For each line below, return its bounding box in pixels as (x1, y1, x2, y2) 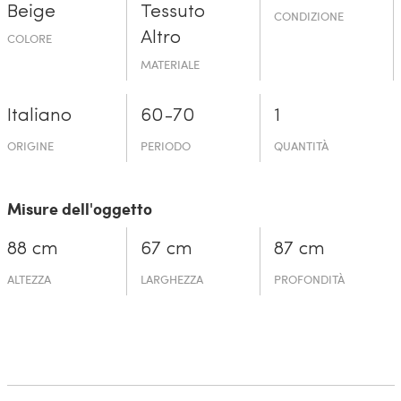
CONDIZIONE (274, 7, 345, 24)
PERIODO (140, 137, 191, 154)
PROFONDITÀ (274, 270, 346, 287)
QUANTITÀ (274, 137, 329, 154)
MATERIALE (140, 55, 200, 73)
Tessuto (140, 2, 205, 21)
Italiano (6, 106, 72, 125)
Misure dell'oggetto (6, 196, 152, 220)
